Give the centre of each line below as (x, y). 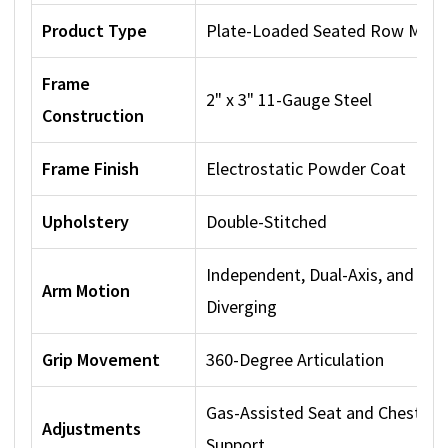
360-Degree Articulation (295, 360)
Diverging (241, 307)
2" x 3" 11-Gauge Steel (289, 100)
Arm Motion (86, 291)
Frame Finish (90, 169)
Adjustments (91, 429)
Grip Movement (101, 360)
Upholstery (85, 222)
